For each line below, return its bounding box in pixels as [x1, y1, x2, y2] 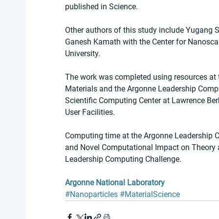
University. [65, 49, 100, 59]
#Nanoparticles [65, 190, 118, 199]
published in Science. [65, 2, 138, 12]
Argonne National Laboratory [65, 178, 165, 188]
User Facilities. [65, 108, 117, 117]
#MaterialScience [120, 190, 180, 199]
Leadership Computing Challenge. [65, 154, 181, 164]
